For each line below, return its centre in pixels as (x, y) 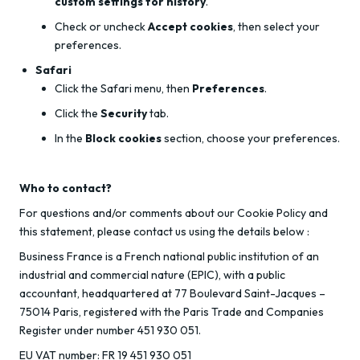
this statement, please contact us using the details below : (164, 231)
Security (124, 113)
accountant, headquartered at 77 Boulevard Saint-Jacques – (172, 293)
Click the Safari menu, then (123, 88)
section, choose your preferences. (251, 138)
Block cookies (123, 138)
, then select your (276, 27)
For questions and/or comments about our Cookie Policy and (174, 213)
